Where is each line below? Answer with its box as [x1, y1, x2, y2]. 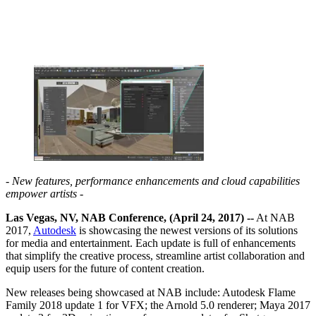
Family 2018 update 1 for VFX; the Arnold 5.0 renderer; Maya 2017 [6, 298, 310, 311]
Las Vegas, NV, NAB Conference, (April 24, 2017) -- [6, 211, 254, 224]
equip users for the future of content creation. [6, 262, 205, 274]
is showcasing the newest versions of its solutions [76, 224, 298, 236]
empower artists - [6, 187, 83, 200]
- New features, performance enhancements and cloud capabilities [6, 174, 300, 187]
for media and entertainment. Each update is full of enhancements [6, 236, 296, 249]
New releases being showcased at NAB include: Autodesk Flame [6, 286, 296, 298]
